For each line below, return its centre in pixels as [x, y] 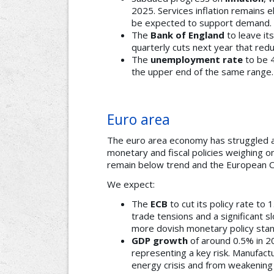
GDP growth [160, 241]
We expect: [131, 184]
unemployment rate [197, 60]
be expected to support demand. [202, 23]
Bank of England [187, 35]
